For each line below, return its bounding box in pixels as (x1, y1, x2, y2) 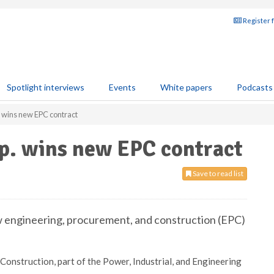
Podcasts (237, 82, 273, 92)
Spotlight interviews (7, 82, 84, 92)
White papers (160, 82, 212, 92)
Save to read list (191, 169, 243, 178)
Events (109, 82, 136, 92)
